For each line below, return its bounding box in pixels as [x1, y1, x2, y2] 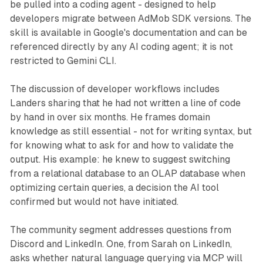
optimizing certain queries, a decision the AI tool [9, 182, 219, 194]
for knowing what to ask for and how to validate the [9, 140, 234, 151]
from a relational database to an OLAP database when [9, 168, 245, 180]
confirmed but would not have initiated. [9, 196, 178, 208]
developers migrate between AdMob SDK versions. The [9, 13, 251, 25]
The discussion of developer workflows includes [9, 83, 220, 95]
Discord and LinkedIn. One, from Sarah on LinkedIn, [9, 238, 232, 250]
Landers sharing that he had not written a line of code [9, 97, 241, 109]
